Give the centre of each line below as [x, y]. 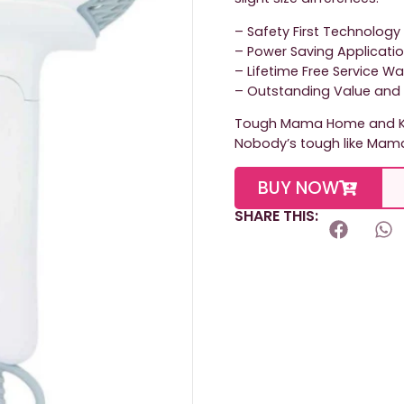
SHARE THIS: [277, 216]
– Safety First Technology [318, 31]
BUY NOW [299, 188]
